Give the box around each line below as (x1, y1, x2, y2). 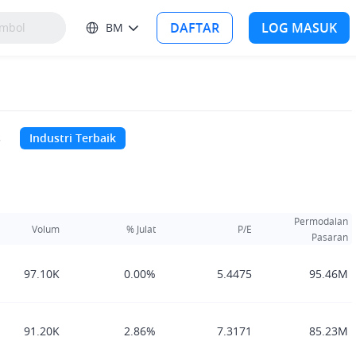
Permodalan (294, 215, 348, 227)
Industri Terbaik (29, 130, 116, 145)
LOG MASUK (261, 19, 337, 37)
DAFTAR (170, 19, 219, 37)
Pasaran (311, 230, 348, 243)
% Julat (126, 222, 156, 235)
